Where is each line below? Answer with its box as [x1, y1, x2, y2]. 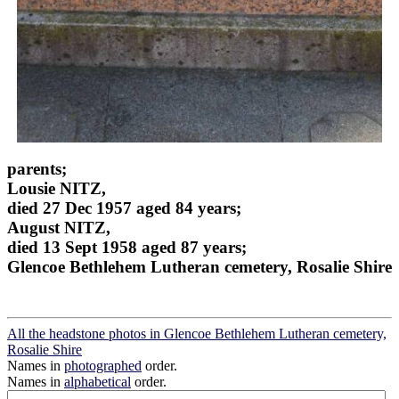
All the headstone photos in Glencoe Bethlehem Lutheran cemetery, [7, 325, 387, 341]
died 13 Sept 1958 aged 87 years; [7, 237, 247, 256]
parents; [7, 159, 67, 178]
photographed [64, 357, 142, 373]
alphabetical [64, 373, 131, 389]
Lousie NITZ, [7, 178, 106, 198]
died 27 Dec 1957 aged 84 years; [7, 198, 241, 217]
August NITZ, [7, 217, 110, 237]
